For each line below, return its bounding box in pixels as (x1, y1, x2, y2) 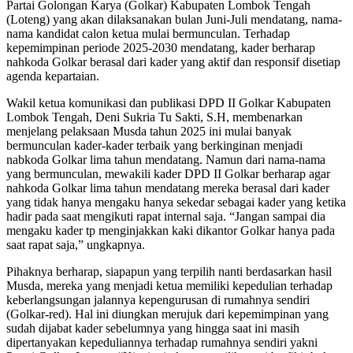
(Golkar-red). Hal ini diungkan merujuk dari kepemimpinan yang (6, 307, 329, 321)
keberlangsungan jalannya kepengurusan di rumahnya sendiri (6, 292, 310, 307)
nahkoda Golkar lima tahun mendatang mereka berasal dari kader (6, 180, 329, 195)
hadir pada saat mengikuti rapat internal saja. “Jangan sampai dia (6, 209, 325, 223)
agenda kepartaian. (6, 69, 99, 83)
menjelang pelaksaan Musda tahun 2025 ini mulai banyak (6, 124, 292, 138)
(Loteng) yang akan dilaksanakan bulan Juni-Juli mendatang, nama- (6, 12, 342, 26)
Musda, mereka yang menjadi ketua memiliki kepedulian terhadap (6, 278, 333, 292)
